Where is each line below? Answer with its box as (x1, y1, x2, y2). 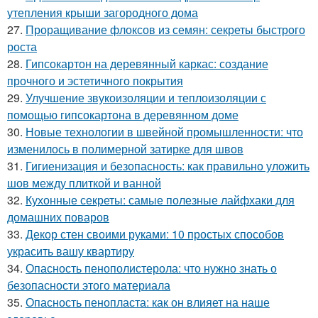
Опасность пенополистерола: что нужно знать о (26, 260, 277, 276)
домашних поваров (7, 209, 109, 225)
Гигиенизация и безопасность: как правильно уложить (26, 158, 309, 174)
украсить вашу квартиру (7, 243, 134, 259)
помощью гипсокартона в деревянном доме (7, 106, 238, 123)
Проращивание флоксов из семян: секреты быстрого (26, 21, 305, 38)
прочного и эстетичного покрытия (7, 72, 183, 89)
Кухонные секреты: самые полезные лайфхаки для (26, 192, 295, 208)
